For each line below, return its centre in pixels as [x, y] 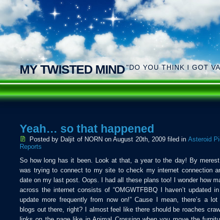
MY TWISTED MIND [72, 69]
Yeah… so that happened [87, 129]
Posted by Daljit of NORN [66, 139]
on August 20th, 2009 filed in [145, 139]
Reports [31, 147]
